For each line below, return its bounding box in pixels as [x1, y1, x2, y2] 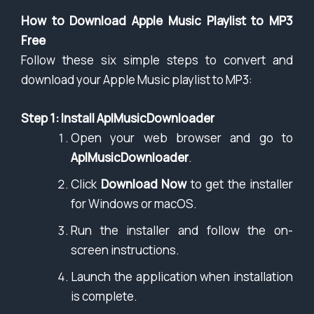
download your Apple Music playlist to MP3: [21, 71, 252, 88]
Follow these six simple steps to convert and [21, 51, 293, 68]
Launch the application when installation [71, 268, 293, 285]
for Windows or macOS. [71, 196, 197, 212]
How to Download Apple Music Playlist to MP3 [21, 12, 293, 29]
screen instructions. [71, 242, 179, 259]
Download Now [100, 176, 186, 193]
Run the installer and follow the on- [71, 222, 293, 239]
